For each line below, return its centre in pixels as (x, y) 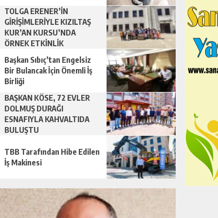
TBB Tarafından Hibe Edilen (52, 152)
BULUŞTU (22, 130)
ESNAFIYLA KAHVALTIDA (47, 119)
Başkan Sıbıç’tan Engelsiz (48, 60)
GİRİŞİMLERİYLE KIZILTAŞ (48, 22)
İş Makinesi (23, 163)
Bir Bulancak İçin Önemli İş (48, 71)
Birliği (14, 81)
